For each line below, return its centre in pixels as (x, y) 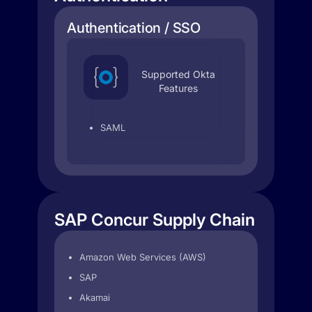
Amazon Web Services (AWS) (143, 257)
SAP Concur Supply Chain (155, 220)
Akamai (95, 297)
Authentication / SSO (134, 28)
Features (178, 88)
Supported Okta (178, 74)
